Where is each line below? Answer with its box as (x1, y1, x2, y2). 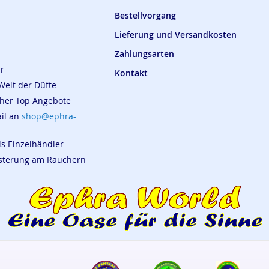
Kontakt (114, 67, 148, 79)
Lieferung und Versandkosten (114, 29, 237, 41)
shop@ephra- (22, 110, 76, 122)
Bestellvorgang (114, 10, 176, 22)
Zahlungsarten (114, 48, 174, 60)
